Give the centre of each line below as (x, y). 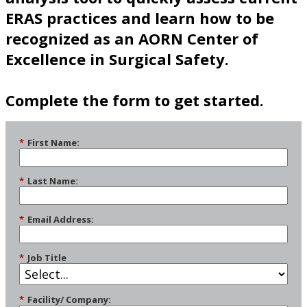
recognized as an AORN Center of (132, 39)
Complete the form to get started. (135, 100)
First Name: (53, 143)
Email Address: (61, 219)
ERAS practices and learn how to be (140, 18)
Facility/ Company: (69, 299)
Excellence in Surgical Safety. (117, 59)
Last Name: (53, 181)
